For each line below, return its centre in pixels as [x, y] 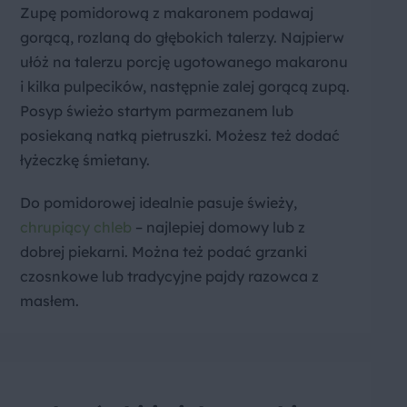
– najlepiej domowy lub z [218, 227]
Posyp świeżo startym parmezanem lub [157, 110]
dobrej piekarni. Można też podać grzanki [164, 251]
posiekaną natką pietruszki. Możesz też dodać [180, 135]
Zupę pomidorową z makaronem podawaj [167, 12]
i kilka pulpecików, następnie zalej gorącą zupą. [185, 86]
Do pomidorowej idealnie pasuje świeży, [159, 202]
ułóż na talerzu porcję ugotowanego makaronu [184, 61]
